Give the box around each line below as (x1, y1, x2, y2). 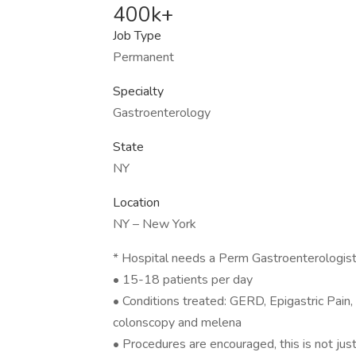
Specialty (113, 83, 164, 100)
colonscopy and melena (113, 314, 242, 331)
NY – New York (113, 215, 196, 233)
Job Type (113, 27, 161, 44)
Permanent (113, 48, 174, 66)
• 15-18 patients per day (113, 271, 253, 288)
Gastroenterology (113, 104, 211, 122)
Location (113, 194, 160, 211)
